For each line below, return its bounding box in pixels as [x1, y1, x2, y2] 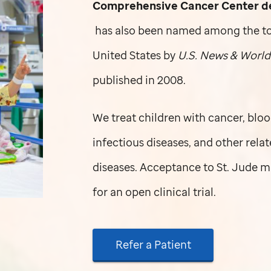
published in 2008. [93, 72, 186, 88]
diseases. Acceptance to [93, 158, 217, 174]
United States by [93, 47, 178, 63]
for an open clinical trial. [93, 183, 217, 199]
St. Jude [217, 158, 258, 174]
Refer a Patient [115, 237, 191, 252]
